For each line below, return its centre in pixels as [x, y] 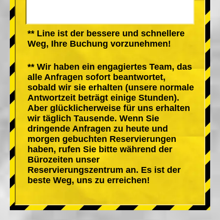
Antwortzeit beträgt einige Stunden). [103, 97]
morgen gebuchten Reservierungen [102, 139]
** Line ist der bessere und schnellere [106, 33]
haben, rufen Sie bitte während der [100, 149]
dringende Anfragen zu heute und [98, 128]
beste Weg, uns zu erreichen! [89, 180]
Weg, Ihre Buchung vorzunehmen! [99, 43]
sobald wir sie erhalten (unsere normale [111, 87]
